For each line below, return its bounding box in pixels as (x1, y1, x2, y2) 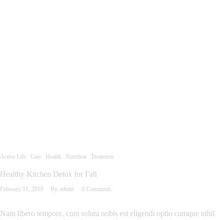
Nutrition (65, 153, 86, 161)
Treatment (91, 153, 114, 161)
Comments (86, 186, 111, 193)
